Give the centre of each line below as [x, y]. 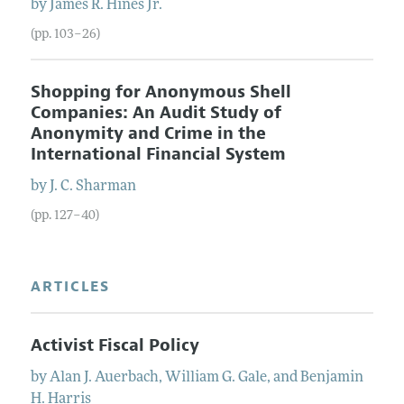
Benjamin [331, 377]
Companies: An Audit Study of [156, 112]
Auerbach [126, 377]
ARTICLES [70, 286]
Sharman [106, 186]
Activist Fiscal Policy [115, 345]
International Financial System [158, 154]
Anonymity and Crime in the [148, 133]
